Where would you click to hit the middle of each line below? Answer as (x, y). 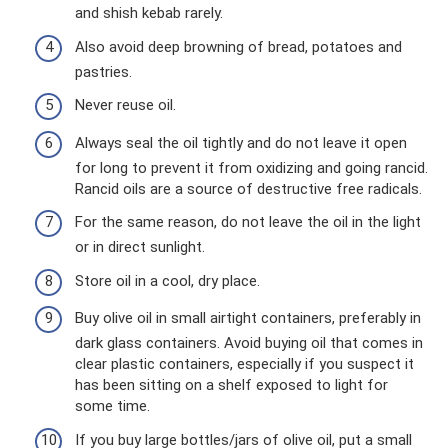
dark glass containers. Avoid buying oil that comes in (249, 343)
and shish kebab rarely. (149, 13)
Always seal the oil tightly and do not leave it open (241, 142)
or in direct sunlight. (140, 247)
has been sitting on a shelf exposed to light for (231, 385)
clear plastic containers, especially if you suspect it (244, 364)
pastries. (103, 71)
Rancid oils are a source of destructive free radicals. (248, 188)
